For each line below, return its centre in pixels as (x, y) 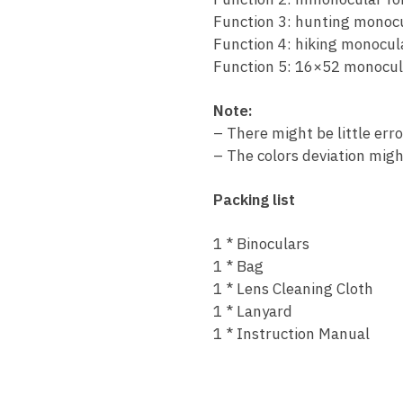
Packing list (254, 199)
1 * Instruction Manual (291, 334)
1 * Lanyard (252, 312)
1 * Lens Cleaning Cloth (293, 289)
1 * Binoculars (261, 244)
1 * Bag (238, 267)
